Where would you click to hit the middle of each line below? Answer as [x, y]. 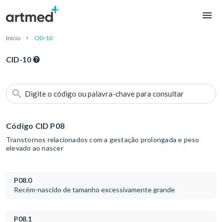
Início [13, 38]
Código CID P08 [35, 126]
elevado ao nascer [35, 148]
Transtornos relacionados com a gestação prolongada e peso [103, 139]
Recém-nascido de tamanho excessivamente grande [94, 189]
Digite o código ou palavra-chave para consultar [104, 94]
